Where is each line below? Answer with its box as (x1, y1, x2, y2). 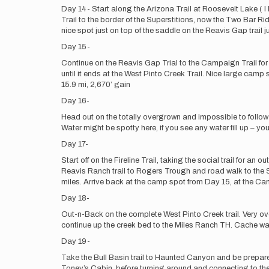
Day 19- (61, 237, 90, 246)
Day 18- (61, 194, 89, 202)
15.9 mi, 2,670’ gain (61, 80, 130, 89)
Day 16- (61, 97, 89, 105)
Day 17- (61, 140, 88, 148)
